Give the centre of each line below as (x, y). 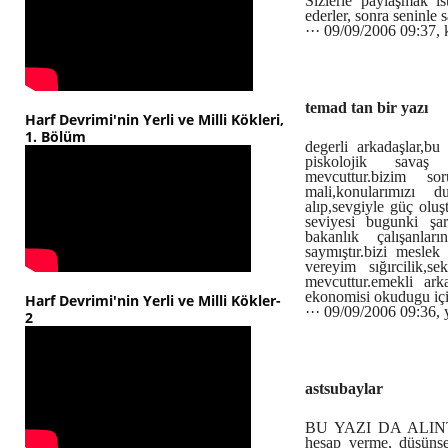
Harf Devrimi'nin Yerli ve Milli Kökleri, (154, 119)
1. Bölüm (55, 136)
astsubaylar (344, 388)
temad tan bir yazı (366, 107)
